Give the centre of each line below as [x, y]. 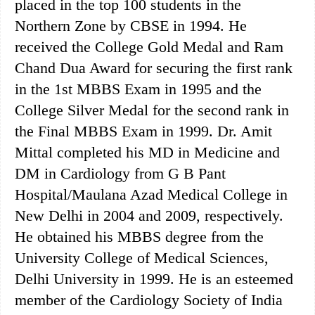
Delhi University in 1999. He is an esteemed [154, 278]
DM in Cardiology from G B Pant [120, 173]
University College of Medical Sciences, [142, 257]
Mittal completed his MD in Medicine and [147, 152]
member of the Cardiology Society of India [149, 300]
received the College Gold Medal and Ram [149, 46]
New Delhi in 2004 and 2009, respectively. [149, 215]
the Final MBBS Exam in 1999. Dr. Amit [143, 131]
